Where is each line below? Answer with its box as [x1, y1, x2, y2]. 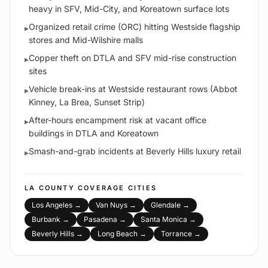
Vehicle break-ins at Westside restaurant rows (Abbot [29, 84, 237, 95]
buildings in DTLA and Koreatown [29, 128, 159, 139]
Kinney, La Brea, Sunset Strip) [29, 97, 145, 108]
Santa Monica [141, 215, 187, 224]
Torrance [161, 229, 192, 239]
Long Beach [98, 229, 138, 239]
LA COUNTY [25, 184, 75, 193]
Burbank [32, 215, 60, 224]
